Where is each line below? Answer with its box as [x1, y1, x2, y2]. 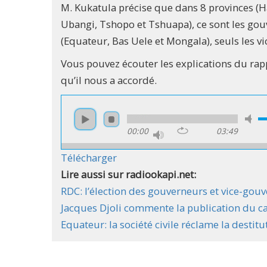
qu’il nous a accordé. [61, 73, 157, 87]
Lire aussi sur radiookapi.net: [61, 167, 198, 181]
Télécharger [61, 150, 117, 164]
